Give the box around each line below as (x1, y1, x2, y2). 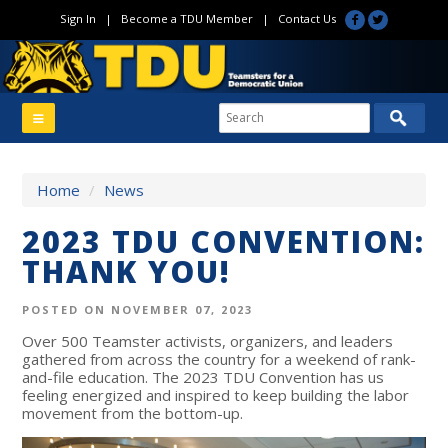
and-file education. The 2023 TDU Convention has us (22, 366, 385, 387)
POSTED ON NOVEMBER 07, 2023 (22, 301, 254, 317)
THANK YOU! (22, 250, 232, 292)
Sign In (59, 11, 96, 26)
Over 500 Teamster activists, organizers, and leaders (22, 330, 394, 351)
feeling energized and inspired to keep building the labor (22, 384, 410, 405)
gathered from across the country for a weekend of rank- (22, 348, 417, 369)
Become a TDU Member (120, 11, 253, 26)
